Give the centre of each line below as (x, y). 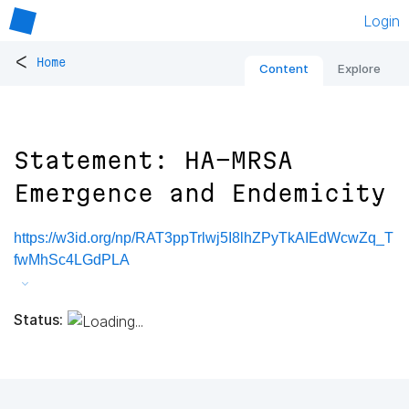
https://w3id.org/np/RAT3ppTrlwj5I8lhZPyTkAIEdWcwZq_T (204, 238)
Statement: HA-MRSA (153, 161)
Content (284, 69)
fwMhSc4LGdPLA (72, 260)
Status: (38, 319)
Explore (359, 69)
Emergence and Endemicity (200, 194)
